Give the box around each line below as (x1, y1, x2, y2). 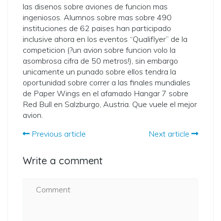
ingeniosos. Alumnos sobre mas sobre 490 (23, 12, 172, 22)
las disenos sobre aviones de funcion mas (23, 1, 168, 11)
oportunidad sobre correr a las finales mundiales (23, 77, 190, 87)
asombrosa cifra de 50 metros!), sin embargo (23, 56, 178, 66)
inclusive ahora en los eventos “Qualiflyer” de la (23, 34, 187, 44)
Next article (148, 129, 191, 139)
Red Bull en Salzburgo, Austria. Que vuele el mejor (23, 99, 197, 109)
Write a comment (23, 154, 103, 167)
